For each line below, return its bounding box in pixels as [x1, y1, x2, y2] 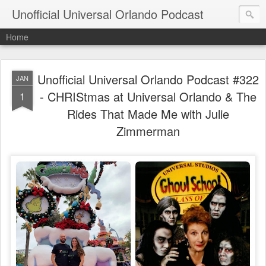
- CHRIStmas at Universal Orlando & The [39, 88, 256, 105]
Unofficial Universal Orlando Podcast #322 [37, 71, 259, 88]
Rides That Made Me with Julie [66, 105, 229, 122]
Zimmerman [116, 122, 180, 140]
